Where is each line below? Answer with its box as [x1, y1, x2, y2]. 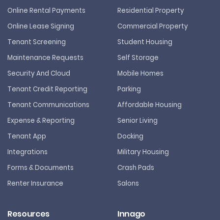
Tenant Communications [7, 100, 89, 110]
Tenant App [7, 132, 46, 141]
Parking [117, 84, 141, 94]
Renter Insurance [7, 179, 63, 188]
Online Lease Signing [7, 22, 74, 31]
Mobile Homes [117, 69, 164, 78]
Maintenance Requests [7, 53, 83, 62]
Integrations [7, 147, 48, 157]
